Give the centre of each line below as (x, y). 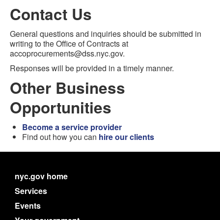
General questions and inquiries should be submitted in (106, 34)
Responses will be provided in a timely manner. (92, 68)
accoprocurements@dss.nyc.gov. (67, 53)
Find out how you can (60, 137)
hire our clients (126, 137)
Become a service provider (72, 127)
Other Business (68, 88)
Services (31, 191)
